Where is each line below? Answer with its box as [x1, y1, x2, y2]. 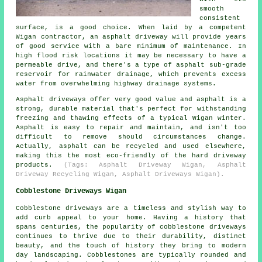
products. [16, 161, 64, 168]
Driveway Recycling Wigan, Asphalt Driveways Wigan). [16, 170, 225, 178]
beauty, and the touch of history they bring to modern [16, 242, 246, 249]
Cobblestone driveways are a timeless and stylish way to [16, 204, 246, 212]
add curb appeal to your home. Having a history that [16, 213, 246, 221]
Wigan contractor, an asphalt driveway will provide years [16, 33, 246, 40]
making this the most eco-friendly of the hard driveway [16, 151, 246, 159]
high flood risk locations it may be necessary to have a [16, 51, 246, 59]
